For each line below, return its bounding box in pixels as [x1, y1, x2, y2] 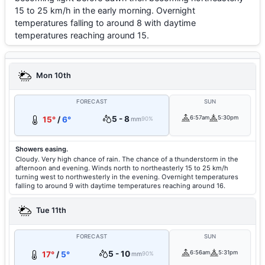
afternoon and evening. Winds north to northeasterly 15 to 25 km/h [15, 164, 228, 172]
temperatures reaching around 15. [15, 30, 149, 40]
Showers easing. [15, 145, 68, 153]
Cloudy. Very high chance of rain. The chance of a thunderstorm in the [15, 155, 238, 163]
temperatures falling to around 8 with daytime [15, 18, 196, 28]
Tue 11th [34, 206, 66, 215]
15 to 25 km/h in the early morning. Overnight [15, 5, 195, 15]
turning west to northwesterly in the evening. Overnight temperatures [15, 173, 238, 181]
